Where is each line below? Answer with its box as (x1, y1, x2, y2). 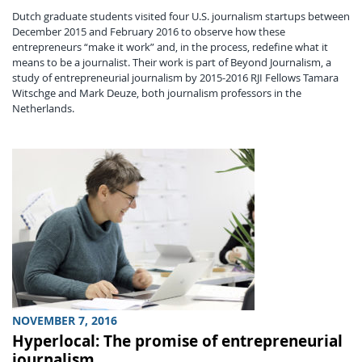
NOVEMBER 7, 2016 (12, 312, 117, 329)
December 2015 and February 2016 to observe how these (12, 24, 285, 39)
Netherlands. (12, 101, 74, 116)
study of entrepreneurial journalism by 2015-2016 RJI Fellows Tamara (12, 70, 339, 85)
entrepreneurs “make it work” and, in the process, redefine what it (12, 40, 328, 54)
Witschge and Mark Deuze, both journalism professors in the (12, 86, 301, 100)
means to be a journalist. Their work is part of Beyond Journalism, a (12, 55, 331, 69)
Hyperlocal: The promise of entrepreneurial (12, 329, 343, 351)
